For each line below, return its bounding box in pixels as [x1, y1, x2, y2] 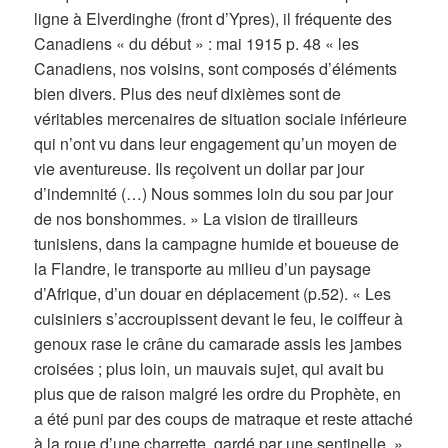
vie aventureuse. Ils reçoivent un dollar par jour [34, 157, 365, 181]
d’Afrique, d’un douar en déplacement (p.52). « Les [34, 282, 392, 306]
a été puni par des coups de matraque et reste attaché [34, 407, 414, 431]
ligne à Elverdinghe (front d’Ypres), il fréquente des [34, 7, 393, 31]
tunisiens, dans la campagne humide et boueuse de [34, 232, 400, 256]
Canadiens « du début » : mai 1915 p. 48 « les [34, 32, 360, 56]
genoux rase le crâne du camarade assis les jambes [34, 332, 403, 356]
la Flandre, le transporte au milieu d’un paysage [34, 257, 372, 281]
